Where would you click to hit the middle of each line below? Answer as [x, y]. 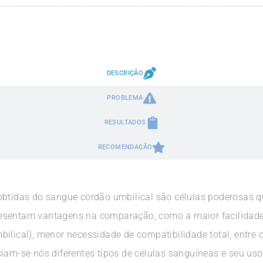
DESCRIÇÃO [125, 73]
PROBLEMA [125, 98]
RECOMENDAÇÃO [125, 147]
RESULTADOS [125, 122]
